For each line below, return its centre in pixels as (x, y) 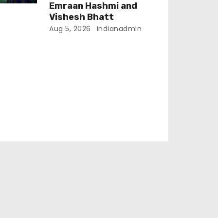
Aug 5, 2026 (70, 29)
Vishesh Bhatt (82, 17)
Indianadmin (118, 29)
